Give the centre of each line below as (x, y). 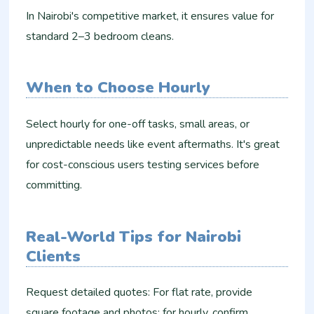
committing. (54, 185)
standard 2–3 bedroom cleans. (100, 36)
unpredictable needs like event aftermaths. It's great (153, 144)
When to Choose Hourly (118, 88)
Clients (54, 256)
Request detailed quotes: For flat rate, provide (139, 293)
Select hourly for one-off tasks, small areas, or (138, 124)
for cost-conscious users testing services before (143, 164)
